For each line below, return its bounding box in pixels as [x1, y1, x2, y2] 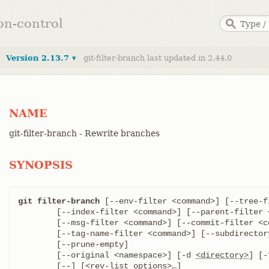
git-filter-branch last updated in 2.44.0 [83, 53, 232, 62]
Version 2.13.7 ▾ [6, 53, 76, 62]
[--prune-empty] [18, 240, 56, 249]
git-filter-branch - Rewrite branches [9, 128, 160, 138]
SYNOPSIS [9, 159, 73, 171]
